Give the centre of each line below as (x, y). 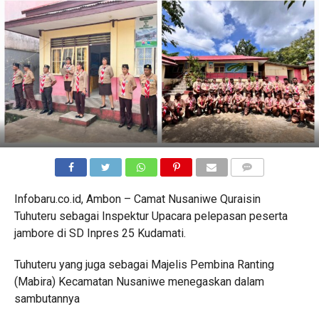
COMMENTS (258, 184)
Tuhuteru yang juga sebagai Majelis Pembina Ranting (144, 265)
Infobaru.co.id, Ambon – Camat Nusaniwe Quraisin (137, 199)
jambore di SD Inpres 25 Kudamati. (100, 233)
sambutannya (47, 299)
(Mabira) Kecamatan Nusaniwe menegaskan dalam (139, 282)
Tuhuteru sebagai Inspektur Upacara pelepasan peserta (151, 216)
